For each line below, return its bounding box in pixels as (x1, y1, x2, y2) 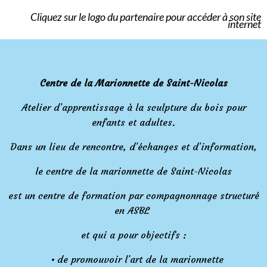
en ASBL (114, 204, 153, 216)
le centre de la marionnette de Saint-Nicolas (35, 165, 232, 177)
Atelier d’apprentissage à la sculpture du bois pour (21, 101, 246, 113)
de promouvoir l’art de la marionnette (57, 253, 224, 265)
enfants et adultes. (92, 116, 175, 128)
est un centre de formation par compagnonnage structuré (8, 190, 259, 201)
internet (228, 17, 261, 30)
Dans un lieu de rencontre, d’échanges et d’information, (10, 141, 257, 153)
